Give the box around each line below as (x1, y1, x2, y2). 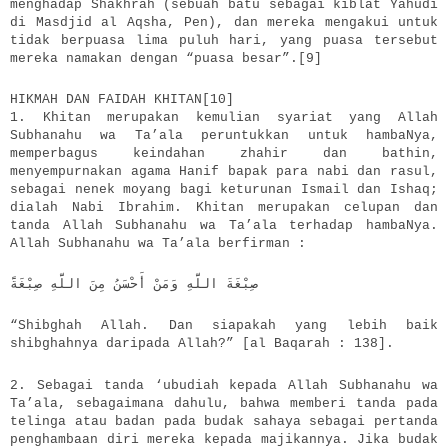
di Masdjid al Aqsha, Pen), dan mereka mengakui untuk (10, 15, 438, 31)
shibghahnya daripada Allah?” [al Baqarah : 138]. (10, 336, 394, 352)
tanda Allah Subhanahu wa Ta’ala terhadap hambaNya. (10, 218, 438, 234)
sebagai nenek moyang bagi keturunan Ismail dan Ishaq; (10, 182, 438, 198)
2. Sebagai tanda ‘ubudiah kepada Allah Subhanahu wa (10, 377, 438, 393)
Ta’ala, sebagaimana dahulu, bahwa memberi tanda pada (10, 395, 438, 411)
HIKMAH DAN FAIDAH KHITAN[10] (10, 92, 234, 108)
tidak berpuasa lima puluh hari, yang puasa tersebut (10, 33, 438, 49)
